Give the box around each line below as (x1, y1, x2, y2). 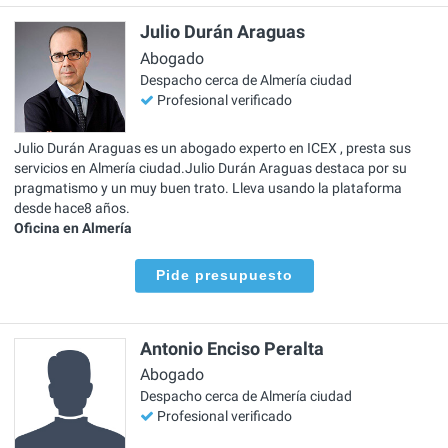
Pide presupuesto (155, 267, 293, 284)
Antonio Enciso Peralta (140, 337, 324, 359)
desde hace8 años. (14, 200, 130, 217)
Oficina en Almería (14, 220, 132, 237)
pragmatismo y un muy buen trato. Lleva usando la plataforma (14, 180, 402, 197)
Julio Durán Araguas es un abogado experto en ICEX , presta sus (14, 140, 411, 157)
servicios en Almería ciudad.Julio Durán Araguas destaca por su (14, 160, 407, 177)
